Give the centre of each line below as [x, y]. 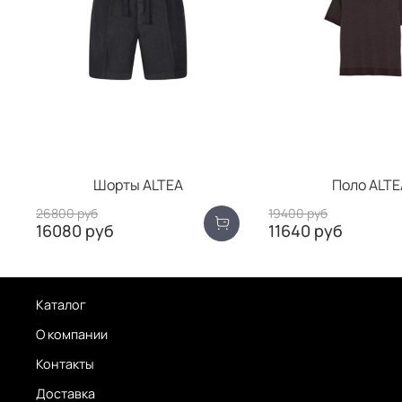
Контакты [65, 364]
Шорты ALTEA [138, 185]
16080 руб [75, 231]
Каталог [61, 305]
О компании [72, 335]
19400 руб [298, 214]
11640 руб [306, 231]
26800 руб [67, 214]
